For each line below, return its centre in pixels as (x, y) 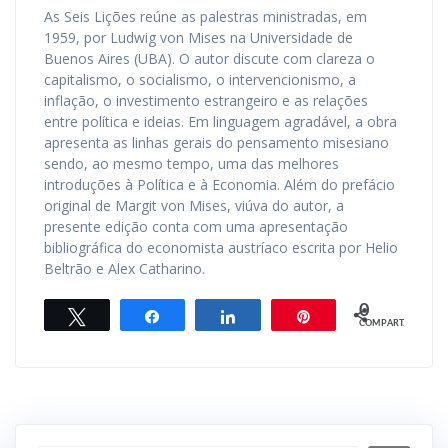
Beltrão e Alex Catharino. (124, 268)
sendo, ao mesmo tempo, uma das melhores (191, 163)
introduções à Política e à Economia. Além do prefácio (219, 184)
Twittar (119, 315)
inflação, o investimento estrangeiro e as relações (206, 100)
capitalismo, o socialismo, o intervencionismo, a (200, 79)
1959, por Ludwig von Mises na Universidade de (198, 37)
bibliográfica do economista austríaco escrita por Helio (221, 247)
